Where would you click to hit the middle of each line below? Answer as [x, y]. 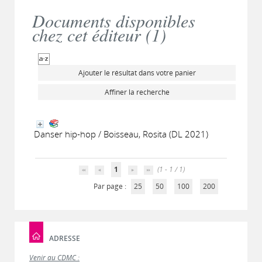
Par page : [111, 186]
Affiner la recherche [137, 92]
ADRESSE [65, 238]
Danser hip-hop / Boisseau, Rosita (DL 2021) [121, 134]
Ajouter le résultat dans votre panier [137, 73]
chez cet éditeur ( [92, 35]
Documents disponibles [114, 20]
